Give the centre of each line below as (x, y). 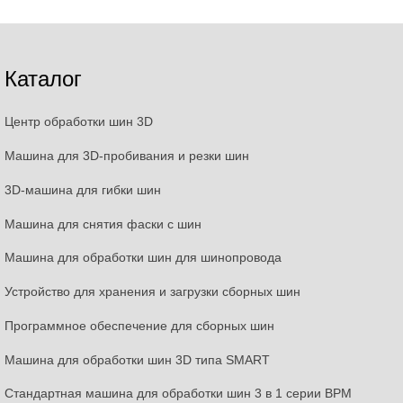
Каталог (44, 78)
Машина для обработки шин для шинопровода (143, 258)
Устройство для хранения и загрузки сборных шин (153, 292)
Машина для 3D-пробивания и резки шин (127, 156)
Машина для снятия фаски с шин (103, 224)
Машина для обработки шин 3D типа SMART (138, 359)
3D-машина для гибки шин (83, 189)
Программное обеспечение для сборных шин (140, 325)
